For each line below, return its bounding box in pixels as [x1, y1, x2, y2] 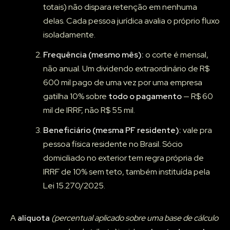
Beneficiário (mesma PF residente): [43, 125, 181, 136]
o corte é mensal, [144, 49, 208, 61]
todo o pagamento [108, 91, 182, 102]
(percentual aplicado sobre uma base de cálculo [51, 213, 218, 224]
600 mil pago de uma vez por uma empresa [43, 77, 202, 88]
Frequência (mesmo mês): [43, 49, 144, 61]
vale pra [181, 125, 212, 136]
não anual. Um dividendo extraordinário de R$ [43, 63, 209, 74]
